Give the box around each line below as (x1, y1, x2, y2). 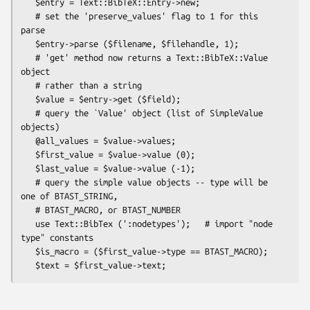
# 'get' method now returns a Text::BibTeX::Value (21, 52, 35, 62)
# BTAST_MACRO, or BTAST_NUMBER (21, 204, 35, 215)
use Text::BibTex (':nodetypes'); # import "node (21, 218, 35, 228)
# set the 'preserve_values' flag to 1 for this (21, 10, 35, 21)
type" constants (21, 232, 93, 242)
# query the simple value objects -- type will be (21, 176, 35, 187)
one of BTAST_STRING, (21, 190, 118, 201)
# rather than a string (21, 80, 35, 90)
